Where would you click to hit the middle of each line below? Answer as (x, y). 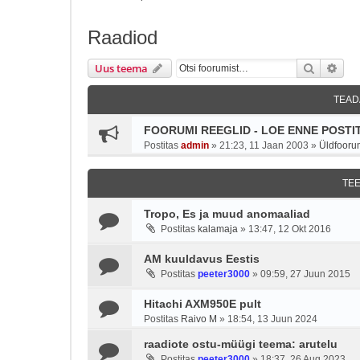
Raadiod (123, 37)
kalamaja (218, 229)
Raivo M (199, 319)
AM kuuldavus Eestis (202, 259)
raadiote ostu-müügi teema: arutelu (241, 344)
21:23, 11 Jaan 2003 (264, 145)
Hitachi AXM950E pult (202, 304)
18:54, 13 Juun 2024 (272, 319)
